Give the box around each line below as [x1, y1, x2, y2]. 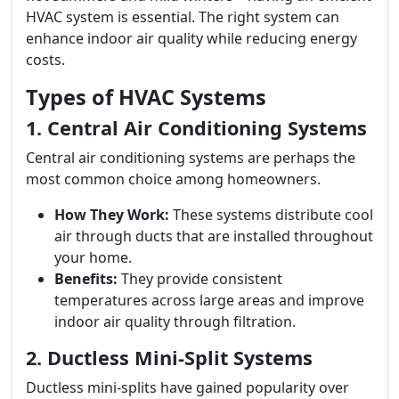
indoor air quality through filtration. [54, 312, 296, 331]
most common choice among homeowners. [26, 169, 321, 189]
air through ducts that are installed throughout [54, 226, 373, 246]
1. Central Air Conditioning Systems [26, 115, 367, 141]
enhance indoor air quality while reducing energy [26, 28, 357, 48]
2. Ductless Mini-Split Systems [26, 345, 313, 370]
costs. [26, 50, 65, 69]
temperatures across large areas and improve [54, 290, 364, 310]
